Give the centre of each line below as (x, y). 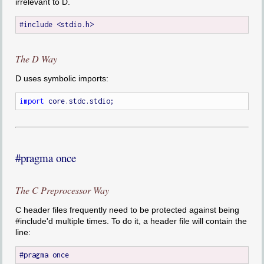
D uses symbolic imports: (62, 79)
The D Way (36, 59)
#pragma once (45, 157)
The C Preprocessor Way (62, 190)
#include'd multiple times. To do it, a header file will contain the (131, 221)
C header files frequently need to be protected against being (127, 209)
